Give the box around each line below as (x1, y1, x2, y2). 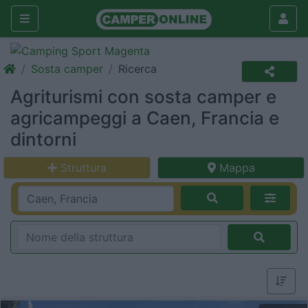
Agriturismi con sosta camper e (10, 86, 276, 107)
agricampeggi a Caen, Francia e (10, 107, 279, 129)
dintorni (10, 129, 76, 150)
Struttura (60, 161, 107, 175)
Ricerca (118, 62, 157, 76)
